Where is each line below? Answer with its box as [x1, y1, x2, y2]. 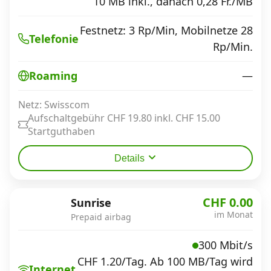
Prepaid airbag [71, 211, 131, 223]
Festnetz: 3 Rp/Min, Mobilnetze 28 [80, 22, 253, 38]
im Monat [214, 208, 253, 220]
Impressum [87, 31, 134, 43]
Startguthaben [28, 124, 95, 138]
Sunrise [71, 195, 111, 210]
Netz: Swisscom [18, 97, 90, 111]
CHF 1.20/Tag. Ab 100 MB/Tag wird [77, 254, 253, 269]
